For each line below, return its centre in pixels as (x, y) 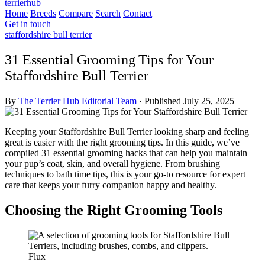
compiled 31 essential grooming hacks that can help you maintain (126, 153)
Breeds (43, 13)
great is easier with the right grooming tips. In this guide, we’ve (122, 142)
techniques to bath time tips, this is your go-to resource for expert (125, 174)
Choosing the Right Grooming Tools (114, 210)
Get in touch (28, 24)
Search (108, 13)
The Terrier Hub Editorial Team (79, 101)
